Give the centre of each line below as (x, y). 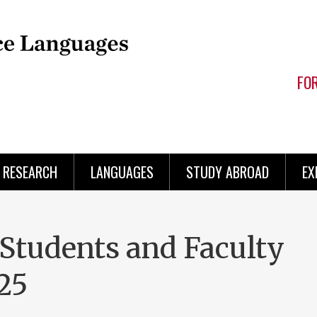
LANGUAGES (122, 172)
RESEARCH (30, 172)
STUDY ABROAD (228, 172)
